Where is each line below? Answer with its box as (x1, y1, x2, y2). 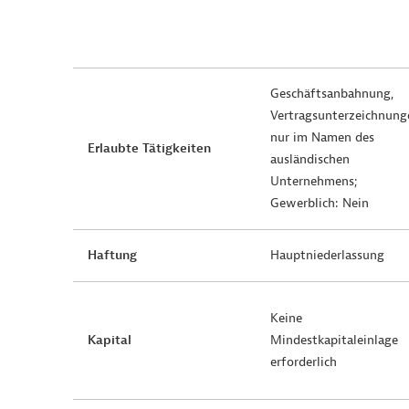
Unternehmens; (270, 173, 357, 189)
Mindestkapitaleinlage (270, 332, 398, 348)
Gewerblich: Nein (270, 195, 369, 211)
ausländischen (270, 152, 350, 167)
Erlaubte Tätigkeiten (88, 141, 211, 156)
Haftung (88, 247, 137, 263)
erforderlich (270, 354, 337, 370)
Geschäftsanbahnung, (270, 86, 393, 101)
